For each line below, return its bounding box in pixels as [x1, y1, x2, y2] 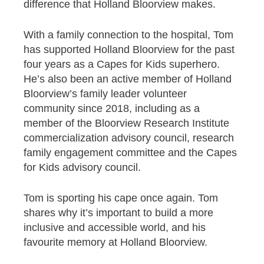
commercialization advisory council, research [24, 132, 234, 144]
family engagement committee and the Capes [24, 147, 237, 159]
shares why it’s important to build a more [24, 207, 213, 219]
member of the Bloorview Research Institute [24, 117, 229, 130]
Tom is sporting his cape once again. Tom [24, 192, 218, 204]
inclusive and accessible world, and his [24, 222, 206, 234]
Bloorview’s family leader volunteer [24, 88, 187, 100]
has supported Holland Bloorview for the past [24, 44, 235, 56]
